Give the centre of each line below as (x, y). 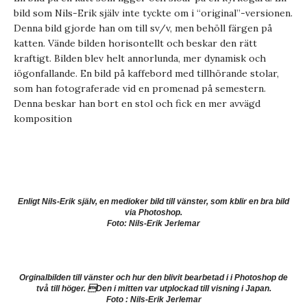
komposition (43, 119)
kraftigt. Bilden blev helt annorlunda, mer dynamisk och (140, 58)
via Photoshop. (153, 212)
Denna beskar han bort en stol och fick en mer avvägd (137, 103)
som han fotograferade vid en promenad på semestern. (140, 88)
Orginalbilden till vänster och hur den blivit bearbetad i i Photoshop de (153, 278)
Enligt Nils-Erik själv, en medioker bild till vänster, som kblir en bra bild (153, 201)
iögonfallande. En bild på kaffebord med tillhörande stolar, (146, 73)
